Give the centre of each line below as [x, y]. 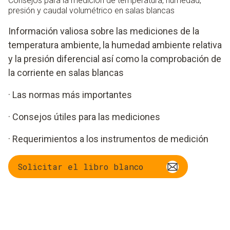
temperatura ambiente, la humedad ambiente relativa [115, 45]
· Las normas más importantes [70, 95]
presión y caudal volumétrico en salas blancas [91, 11]
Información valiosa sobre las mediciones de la [104, 31]
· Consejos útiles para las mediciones [84, 117]
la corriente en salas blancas [66, 73]
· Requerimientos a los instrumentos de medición [108, 139]
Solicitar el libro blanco [80, 166]
